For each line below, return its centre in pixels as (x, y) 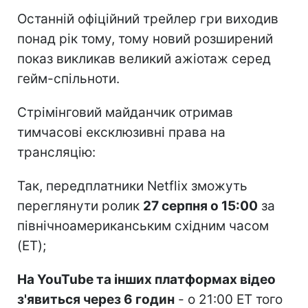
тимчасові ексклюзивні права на (121, 132)
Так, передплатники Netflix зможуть (132, 186)
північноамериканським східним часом (143, 225)
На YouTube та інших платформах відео (146, 279)
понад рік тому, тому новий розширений (145, 38)
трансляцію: (56, 152)
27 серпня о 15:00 (200, 206)
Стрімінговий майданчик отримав (125, 112)
